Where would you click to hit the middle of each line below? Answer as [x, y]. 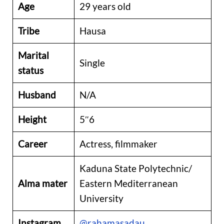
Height [32, 119]
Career [32, 144]
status [30, 70]
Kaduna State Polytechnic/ [135, 168]
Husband [37, 95]
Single [92, 63]
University [101, 198]
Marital [33, 55]
